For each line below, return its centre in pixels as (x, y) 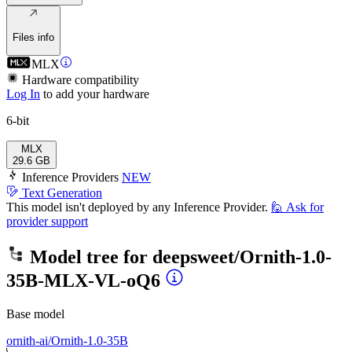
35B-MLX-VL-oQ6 (83, 280)
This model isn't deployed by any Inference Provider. (137, 207)
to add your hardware (96, 93)
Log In (23, 93)
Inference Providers (70, 177)
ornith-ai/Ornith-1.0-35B (67, 340)
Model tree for (89, 257)
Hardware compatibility (81, 79)
